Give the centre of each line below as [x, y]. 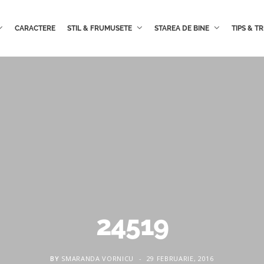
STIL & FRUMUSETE [99, 28]
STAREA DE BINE [181, 28]
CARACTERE [35, 28]
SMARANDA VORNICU [98, 258]
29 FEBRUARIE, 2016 [180, 258]
